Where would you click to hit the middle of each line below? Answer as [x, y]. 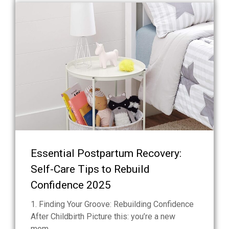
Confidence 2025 [71, 185]
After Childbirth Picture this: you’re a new [103, 217]
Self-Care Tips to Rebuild [90, 169]
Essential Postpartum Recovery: [106, 154]
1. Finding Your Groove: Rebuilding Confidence [112, 204]
